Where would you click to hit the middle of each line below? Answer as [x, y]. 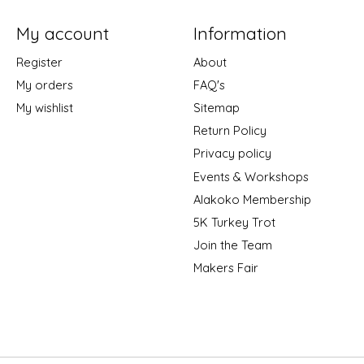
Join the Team [232, 245]
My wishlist [44, 108]
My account [62, 33]
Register [39, 62]
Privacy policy [232, 154]
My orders [44, 84]
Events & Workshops [251, 176]
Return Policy [230, 131]
